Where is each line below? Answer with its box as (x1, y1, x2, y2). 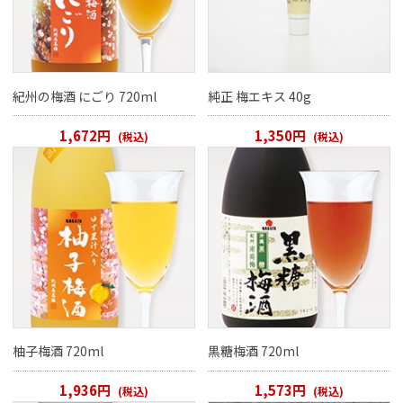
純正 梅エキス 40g (208, 86, 312, 105)
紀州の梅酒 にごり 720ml (13, 86, 157, 105)
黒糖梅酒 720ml (208, 342, 300, 361)
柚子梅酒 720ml (13, 342, 104, 361)
